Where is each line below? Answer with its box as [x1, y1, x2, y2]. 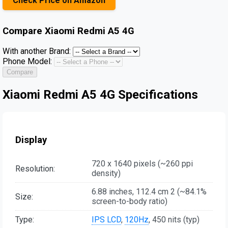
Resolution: [15, 163, 55, 174]
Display [15, 134, 47, 146]
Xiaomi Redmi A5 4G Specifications [3, 88, 198, 102]
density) [92, 168, 121, 179]
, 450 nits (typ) [149, 215, 199, 225]
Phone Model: [3, 56, 52, 67]
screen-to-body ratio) [92, 196, 167, 207]
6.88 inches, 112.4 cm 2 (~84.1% [92, 187, 207, 197]
